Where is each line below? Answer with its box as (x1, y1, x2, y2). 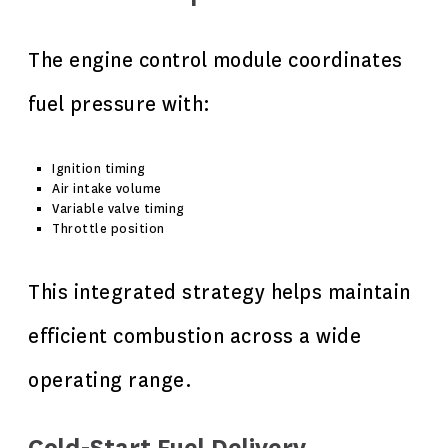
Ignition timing (52, 161, 146, 177)
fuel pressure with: (28, 92, 211, 117)
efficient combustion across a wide (28, 324, 361, 349)
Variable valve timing (52, 201, 185, 217)
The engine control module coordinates (28, 48, 403, 73)
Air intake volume (52, 181, 162, 197)
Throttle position (52, 221, 165, 237)
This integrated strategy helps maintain (28, 280, 411, 305)
